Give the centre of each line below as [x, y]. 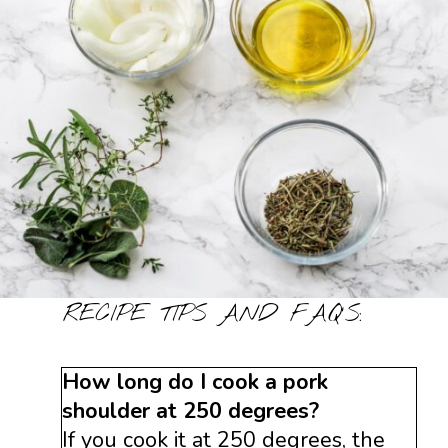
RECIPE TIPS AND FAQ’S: [213, 315]
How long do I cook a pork [194, 381]
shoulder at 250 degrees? [190, 410]
